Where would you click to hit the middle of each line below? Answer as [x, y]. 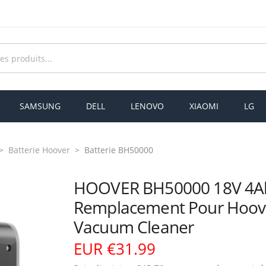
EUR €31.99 [115, 248]
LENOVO [147, 106]
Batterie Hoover [39, 150]
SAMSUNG [40, 106]
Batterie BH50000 [119, 150]
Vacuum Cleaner [134, 227]
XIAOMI [204, 106]
